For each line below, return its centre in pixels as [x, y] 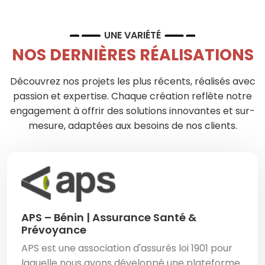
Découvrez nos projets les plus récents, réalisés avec [132, 82]
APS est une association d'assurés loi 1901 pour [127, 248]
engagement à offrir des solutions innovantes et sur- [132, 111]
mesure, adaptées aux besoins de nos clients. [132, 126]
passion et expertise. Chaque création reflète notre [132, 96]
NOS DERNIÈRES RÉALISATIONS [132, 55]
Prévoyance [54, 230]
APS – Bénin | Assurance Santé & [109, 218]
